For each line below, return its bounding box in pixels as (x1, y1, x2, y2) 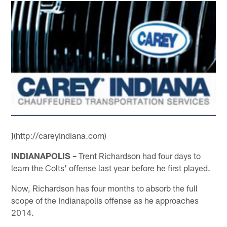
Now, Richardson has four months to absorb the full (11, 182, 198, 193)
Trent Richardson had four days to (77, 150, 201, 161)
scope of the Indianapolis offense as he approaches (11, 195, 199, 205)
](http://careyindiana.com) (11, 130, 107, 140)
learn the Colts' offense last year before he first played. (11, 162, 211, 173)
